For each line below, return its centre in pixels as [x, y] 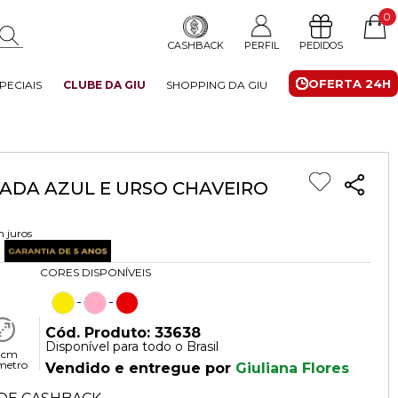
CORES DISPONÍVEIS [95, 273]
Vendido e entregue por [141, 369]
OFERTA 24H [349, 83]
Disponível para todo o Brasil [132, 347]
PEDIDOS [321, 45]
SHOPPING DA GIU [217, 85]
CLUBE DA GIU [104, 85]
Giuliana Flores [293, 369]
